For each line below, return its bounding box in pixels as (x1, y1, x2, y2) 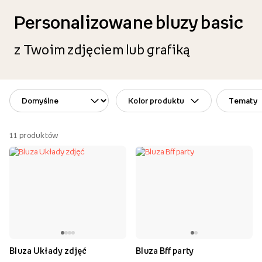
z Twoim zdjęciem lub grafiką (14, 43, 190, 57)
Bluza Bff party (136, 246, 194, 255)
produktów (18, 131, 58, 139)
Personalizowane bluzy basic (14, 13, 244, 32)
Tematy (233, 96, 258, 105)
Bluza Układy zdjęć (9, 246, 87, 255)
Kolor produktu (133, 96, 185, 105)
